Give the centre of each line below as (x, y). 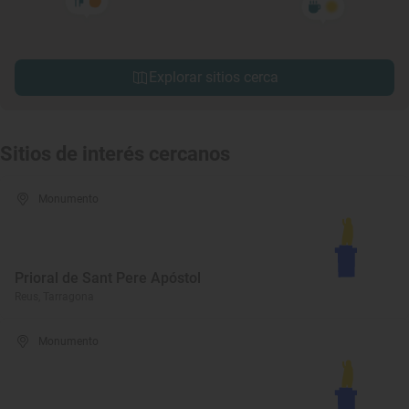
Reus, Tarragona (54, 297)
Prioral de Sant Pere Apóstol (108, 278)
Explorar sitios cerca (214, 77)
